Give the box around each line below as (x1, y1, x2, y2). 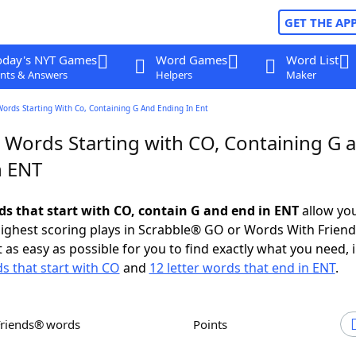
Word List (285, 52, 339, 68)
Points (200, 316, 227, 332)
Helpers (155, 68, 192, 82)
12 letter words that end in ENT (149, 259, 335, 277)
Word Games (155, 52, 227, 68)
